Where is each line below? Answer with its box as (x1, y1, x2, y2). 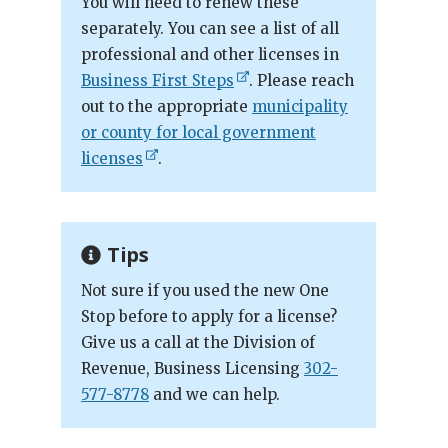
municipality (252, 97, 348, 116)
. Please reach (249, 71, 355, 90)
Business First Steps (81, 71, 234, 90)
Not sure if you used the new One (81, 281, 329, 300)
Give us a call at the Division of (81, 333, 315, 352)
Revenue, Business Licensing (81, 359, 304, 378)
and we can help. (149, 385, 280, 404)
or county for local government (81, 123, 316, 142)
